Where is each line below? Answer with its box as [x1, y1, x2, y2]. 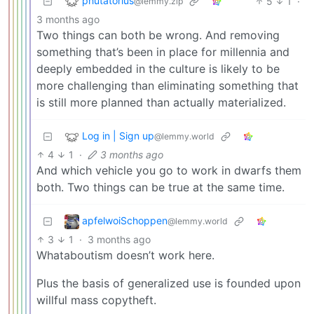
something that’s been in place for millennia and [36, 44, 289, 59]
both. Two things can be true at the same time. [36, 179, 285, 194]
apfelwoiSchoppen [82, 214, 168, 226]
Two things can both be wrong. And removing [36, 27, 280, 42]
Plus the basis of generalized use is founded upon [36, 275, 301, 290]
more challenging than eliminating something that [36, 78, 299, 93]
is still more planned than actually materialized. [36, 95, 286, 109]
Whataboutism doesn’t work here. [36, 247, 214, 262]
